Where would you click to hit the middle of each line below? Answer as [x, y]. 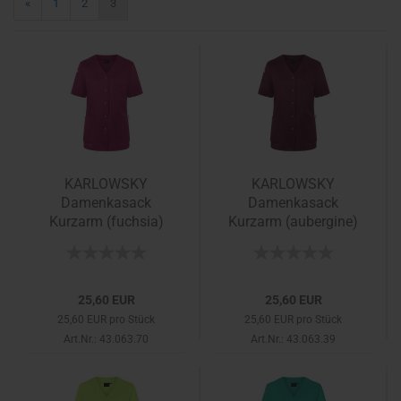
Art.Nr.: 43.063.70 [106, 339]
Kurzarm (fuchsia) [106, 222]
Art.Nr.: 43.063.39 [293, 339]
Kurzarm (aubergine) [293, 222]
